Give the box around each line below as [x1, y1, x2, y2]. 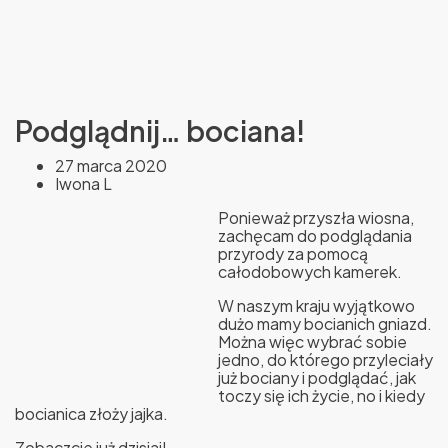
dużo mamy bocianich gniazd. [217, 313, 432, 335]
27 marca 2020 [55, 155, 167, 177]
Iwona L [55, 173, 112, 195]
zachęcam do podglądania [217, 225, 412, 247]
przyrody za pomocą [217, 243, 368, 265]
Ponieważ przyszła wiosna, [217, 207, 414, 229]
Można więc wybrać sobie [217, 331, 407, 353]
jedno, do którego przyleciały [217, 349, 433, 371]
